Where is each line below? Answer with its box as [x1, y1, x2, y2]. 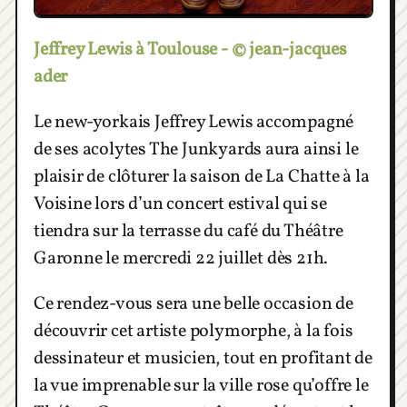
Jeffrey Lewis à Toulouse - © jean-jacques [34, 37, 347, 64]
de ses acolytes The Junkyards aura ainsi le [34, 137, 359, 164]
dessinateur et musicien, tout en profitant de [34, 346, 372, 372]
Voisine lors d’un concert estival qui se [34, 192, 327, 218]
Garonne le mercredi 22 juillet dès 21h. [34, 246, 329, 273]
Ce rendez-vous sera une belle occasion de [34, 292, 353, 318]
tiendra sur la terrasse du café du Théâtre [34, 219, 343, 245]
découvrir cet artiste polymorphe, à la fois [34, 319, 353, 345]
